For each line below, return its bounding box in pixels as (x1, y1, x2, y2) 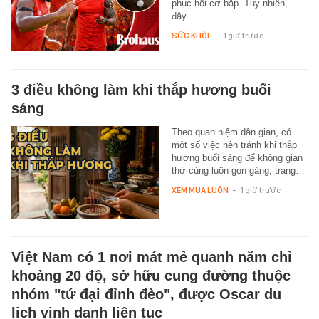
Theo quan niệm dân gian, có (171, 126, 291, 137)
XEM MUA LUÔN (171, 184, 229, 195)
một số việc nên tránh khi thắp (171, 139, 297, 150)
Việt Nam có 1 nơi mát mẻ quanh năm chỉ (11, 249, 292, 265)
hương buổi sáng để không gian (171, 152, 303, 163)
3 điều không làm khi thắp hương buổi (11, 81, 271, 98)
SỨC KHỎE (171, 30, 211, 41)
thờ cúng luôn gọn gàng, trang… (171, 164, 305, 176)
